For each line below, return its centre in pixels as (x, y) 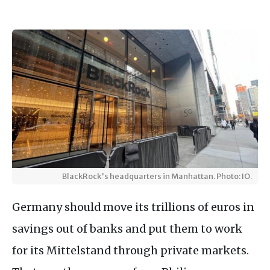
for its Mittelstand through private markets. (130, 250)
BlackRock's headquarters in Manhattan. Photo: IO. (157, 176)
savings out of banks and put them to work (127, 228)
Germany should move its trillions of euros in (133, 207)
